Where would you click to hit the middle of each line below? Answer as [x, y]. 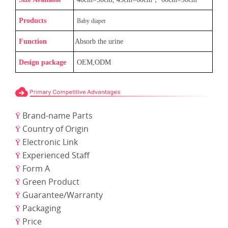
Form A [36, 169]
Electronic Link [50, 142]
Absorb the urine [99, 42]
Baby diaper [91, 21]
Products [32, 21]
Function [32, 42]
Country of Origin [55, 129]
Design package [41, 63]
